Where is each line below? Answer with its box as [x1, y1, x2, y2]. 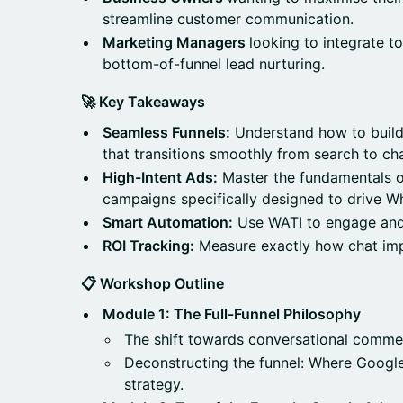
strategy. [124, 375, 184, 393]
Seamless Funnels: [103, 123, 230, 141]
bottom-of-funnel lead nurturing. [103, 55, 325, 73]
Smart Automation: [103, 213, 233, 231]
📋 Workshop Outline [81, 274, 224, 292]
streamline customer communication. [103, 10, 354, 28]
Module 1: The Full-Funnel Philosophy [103, 305, 361, 323]
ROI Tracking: [103, 237, 194, 255]
